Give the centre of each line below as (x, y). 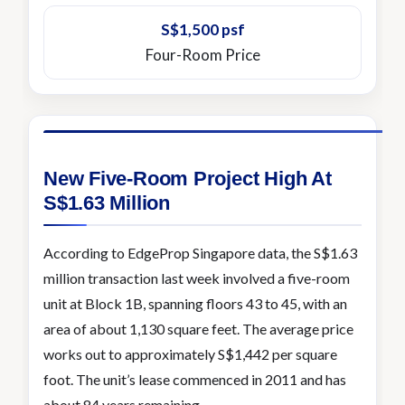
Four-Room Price (202, 55)
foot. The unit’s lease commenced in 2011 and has (195, 379)
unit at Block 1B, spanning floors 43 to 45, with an (195, 303)
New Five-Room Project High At (188, 179)
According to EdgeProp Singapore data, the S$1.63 (200, 253)
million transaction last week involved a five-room (197, 278)
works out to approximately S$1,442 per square (190, 354)
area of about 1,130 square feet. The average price (198, 329)
